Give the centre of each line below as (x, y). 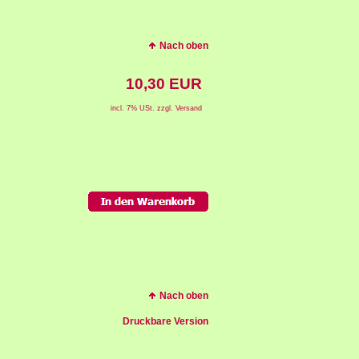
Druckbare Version (165, 321)
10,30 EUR (164, 83)
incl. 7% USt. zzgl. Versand (156, 108)
